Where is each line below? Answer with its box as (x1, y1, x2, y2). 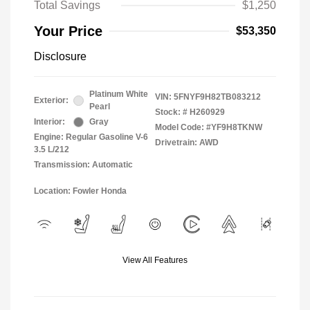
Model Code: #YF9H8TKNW (155, 122, 262, 133)
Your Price (34, 24, 102, 39)
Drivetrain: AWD (155, 138, 219, 148)
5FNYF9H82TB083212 (174, 92, 261, 102)
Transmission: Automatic (34, 160, 133, 170)
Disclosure (34, 51, 86, 63)
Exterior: (34, 95, 69, 106)
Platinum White (89, 89, 148, 100)
